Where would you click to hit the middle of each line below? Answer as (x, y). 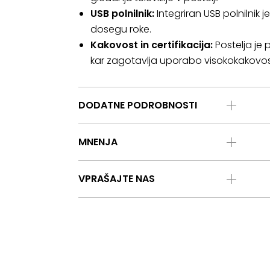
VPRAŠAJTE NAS (117, 179)
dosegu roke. (121, 29)
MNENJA (98, 142)
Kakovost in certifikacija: (152, 45)
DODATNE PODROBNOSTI (138, 105)
